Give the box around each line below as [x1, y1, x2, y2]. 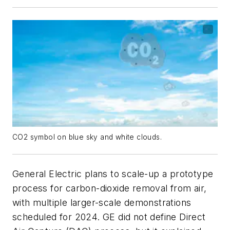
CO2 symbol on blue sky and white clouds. [12, 132, 162, 141]
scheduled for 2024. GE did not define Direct [12, 211, 206, 222]
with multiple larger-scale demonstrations [12, 197, 191, 208]
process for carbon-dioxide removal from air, [12, 182, 207, 194]
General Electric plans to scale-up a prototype [12, 168, 214, 179]
